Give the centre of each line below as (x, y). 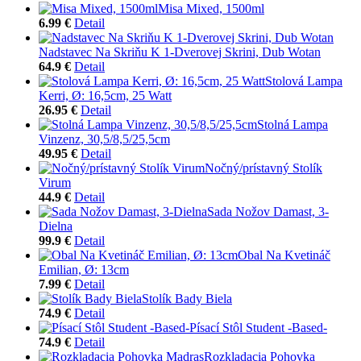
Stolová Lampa (304, 81)
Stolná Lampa (293, 124)
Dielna (56, 226)
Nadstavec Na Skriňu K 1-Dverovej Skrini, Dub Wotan (180, 52)
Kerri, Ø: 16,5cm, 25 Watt (105, 95)
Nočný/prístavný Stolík (263, 168)
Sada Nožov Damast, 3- (268, 211)
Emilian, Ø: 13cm (84, 269)
